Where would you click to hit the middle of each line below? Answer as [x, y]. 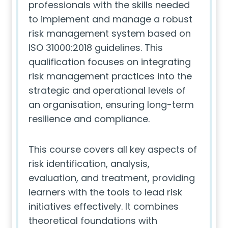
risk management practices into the [110, 76]
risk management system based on [110, 33]
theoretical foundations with [93, 221]
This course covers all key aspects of [113, 149]
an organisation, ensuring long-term [111, 105]
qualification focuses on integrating [110, 62]
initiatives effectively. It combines [104, 206]
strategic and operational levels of [107, 90]
